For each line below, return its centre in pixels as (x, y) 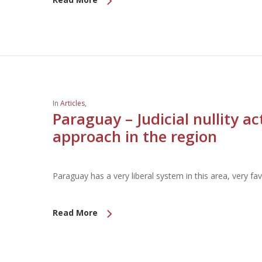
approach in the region (135, 136)
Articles (73, 103)
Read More (75, 213)
